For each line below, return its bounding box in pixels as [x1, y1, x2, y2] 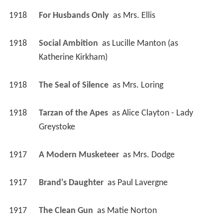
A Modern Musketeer [38, 150, 121, 160]
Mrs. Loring [122, 80, 163, 90]
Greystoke [38, 122, 75, 132]
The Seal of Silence [38, 80, 111, 90]
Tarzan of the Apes [38, 108, 110, 118]
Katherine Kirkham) [38, 52, 108, 62]
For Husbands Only [38, 10, 111, 20]
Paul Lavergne [117, 178, 168, 188]
